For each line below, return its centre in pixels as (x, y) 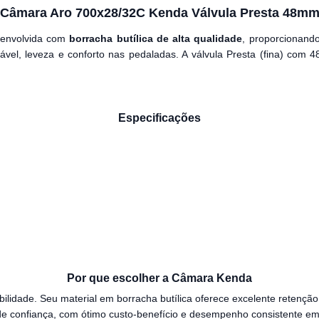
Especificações (159, 118)
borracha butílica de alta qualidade (156, 38)
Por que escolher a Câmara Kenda (159, 278)
